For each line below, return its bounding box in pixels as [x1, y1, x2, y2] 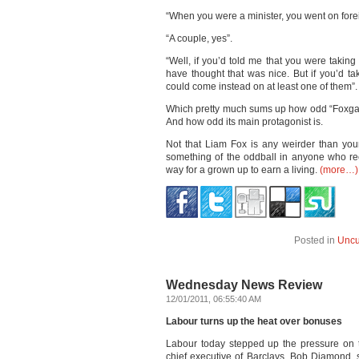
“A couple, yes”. [166, 33, 232, 44]
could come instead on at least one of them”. [166, 81, 357, 92]
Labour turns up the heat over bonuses [166, 316, 342, 327]
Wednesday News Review [166, 278, 322, 292]
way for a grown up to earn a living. [166, 164, 320, 175]
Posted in [293, 235, 337, 246]
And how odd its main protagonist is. [166, 116, 323, 127]
